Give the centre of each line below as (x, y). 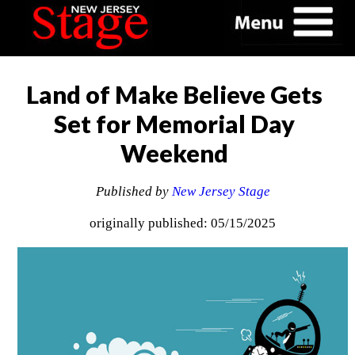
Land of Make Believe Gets (174, 94)
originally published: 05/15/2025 (183, 223)
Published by (134, 192)
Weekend (174, 153)
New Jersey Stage (221, 192)
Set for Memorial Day (174, 124)
